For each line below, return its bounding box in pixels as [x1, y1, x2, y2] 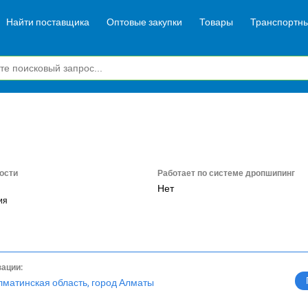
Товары [199, 16, 233, 27]
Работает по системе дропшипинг [157, 168, 295, 178]
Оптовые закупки [107, 16, 182, 27]
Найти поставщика [6, 16, 89, 27]
